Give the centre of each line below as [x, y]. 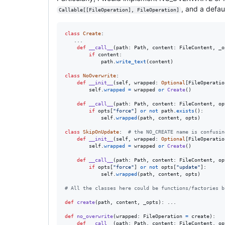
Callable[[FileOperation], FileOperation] [119, 10]
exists [185, 110]
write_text [131, 61]
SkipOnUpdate [101, 132]
